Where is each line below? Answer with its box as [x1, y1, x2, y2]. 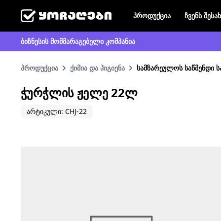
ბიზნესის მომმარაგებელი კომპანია [21, 37, 135, 46]
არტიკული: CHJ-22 [27, 107, 87, 116]
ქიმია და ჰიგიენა [70, 63, 125, 73]
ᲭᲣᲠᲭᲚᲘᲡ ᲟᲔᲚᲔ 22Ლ [21, 84, 138, 101]
